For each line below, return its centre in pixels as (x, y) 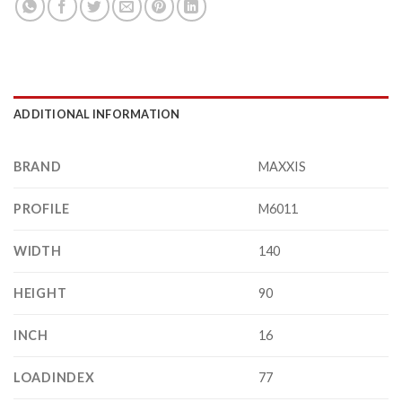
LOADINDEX (54, 378)
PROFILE (42, 209)
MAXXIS (283, 167)
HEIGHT (40, 293)
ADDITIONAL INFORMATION (97, 114)
